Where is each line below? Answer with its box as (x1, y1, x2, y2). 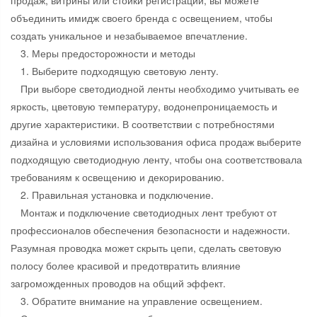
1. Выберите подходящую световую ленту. (21, 64, 219, 79)
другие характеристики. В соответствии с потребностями (11, 117, 275, 132)
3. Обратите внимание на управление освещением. (21, 294, 263, 309)
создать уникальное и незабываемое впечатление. (11, 28, 248, 43)
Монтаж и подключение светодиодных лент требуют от (21, 205, 277, 220)
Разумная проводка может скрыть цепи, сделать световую (11, 241, 282, 255)
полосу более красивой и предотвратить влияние (11, 258, 241, 273)
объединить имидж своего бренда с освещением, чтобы (11, 11, 272, 25)
